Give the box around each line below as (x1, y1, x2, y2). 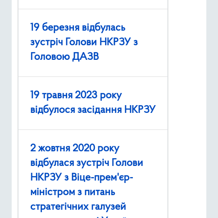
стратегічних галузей (30, 201, 126, 213)
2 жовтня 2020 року (30, 143, 119, 155)
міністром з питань (30, 187, 115, 199)
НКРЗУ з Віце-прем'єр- (30, 172, 133, 184)
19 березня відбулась (30, 22, 125, 34)
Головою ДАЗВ (30, 52, 99, 63)
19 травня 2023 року (30, 90, 122, 102)
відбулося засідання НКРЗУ (30, 105, 156, 116)
